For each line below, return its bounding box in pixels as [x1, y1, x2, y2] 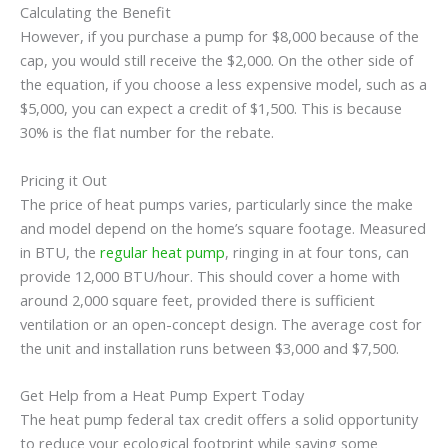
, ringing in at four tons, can [225, 241, 409, 262]
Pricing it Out [20, 169, 107, 190]
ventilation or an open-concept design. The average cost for [20, 313, 422, 334]
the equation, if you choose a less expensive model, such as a [20, 74, 427, 95]
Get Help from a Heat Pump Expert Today [20, 385, 304, 406]
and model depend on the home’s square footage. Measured [20, 217, 426, 238]
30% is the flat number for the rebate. [20, 122, 274, 143]
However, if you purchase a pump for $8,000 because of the [20, 26, 419, 47]
